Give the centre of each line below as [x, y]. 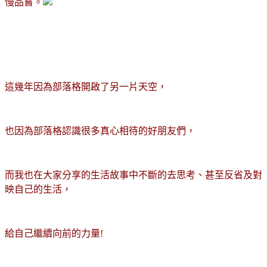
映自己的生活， [38, 189]
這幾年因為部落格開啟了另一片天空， [86, 86]
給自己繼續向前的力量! [54, 233]
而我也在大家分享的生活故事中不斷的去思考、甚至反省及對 [133, 175]
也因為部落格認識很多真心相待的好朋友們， [100, 131]
